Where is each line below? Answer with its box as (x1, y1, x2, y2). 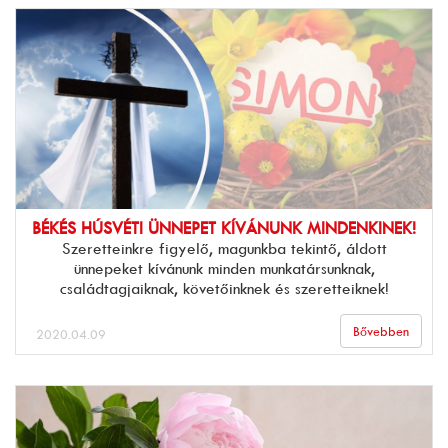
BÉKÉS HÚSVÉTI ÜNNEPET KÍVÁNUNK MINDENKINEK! (32, 218, 416, 238)
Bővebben (353, 323, 409, 339)
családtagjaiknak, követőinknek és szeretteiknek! (59, 278, 389, 298)
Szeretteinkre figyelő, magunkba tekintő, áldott (61, 238, 387, 258)
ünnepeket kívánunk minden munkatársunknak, (73, 258, 375, 278)
